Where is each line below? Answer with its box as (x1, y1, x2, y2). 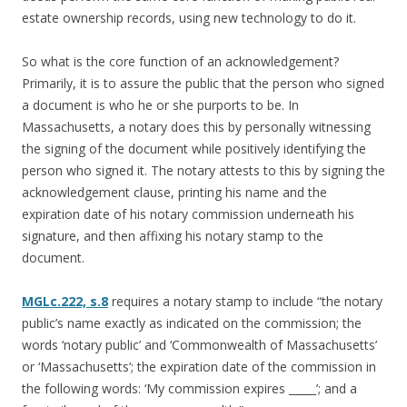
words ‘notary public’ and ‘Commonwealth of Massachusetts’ (22, 336, 377, 354)
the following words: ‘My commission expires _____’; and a (22, 380, 357, 398)
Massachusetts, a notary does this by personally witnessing (22, 118, 371, 136)
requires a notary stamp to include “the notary (108, 293, 382, 311)
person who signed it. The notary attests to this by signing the (22, 162, 385, 180)
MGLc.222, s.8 (22, 293, 108, 311)
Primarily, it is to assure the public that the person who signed (22, 74, 384, 93)
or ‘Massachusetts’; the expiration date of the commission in (22, 358, 376, 376)
